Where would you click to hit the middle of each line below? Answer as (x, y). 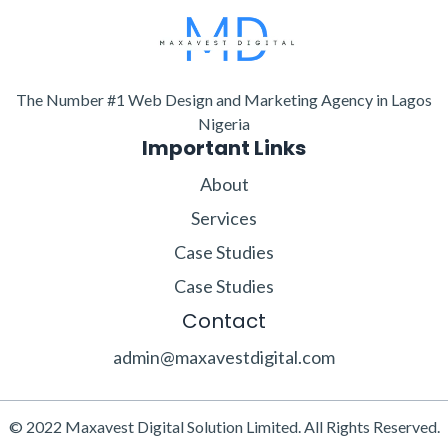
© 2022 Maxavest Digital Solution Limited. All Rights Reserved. (224, 427)
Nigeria (224, 124)
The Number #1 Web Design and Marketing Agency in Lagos (224, 100)
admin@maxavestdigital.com (224, 357)
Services (224, 218)
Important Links (224, 148)
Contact (224, 321)
